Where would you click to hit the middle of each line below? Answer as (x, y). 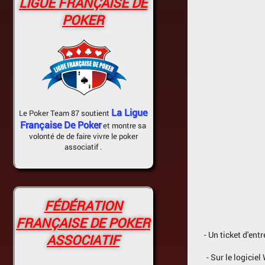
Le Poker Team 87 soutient (65, 113)
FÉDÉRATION (83, 206)
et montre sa (124, 125)
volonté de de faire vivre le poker (83, 136)
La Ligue (129, 112)
